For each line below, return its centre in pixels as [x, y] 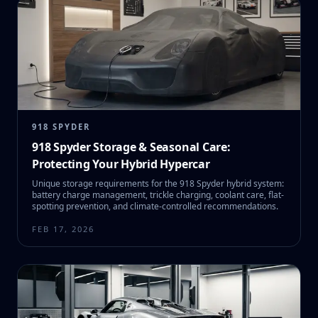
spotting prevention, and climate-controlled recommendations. [155, 206]
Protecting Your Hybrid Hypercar [121, 164]
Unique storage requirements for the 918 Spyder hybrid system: [158, 183]
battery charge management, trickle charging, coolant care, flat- [158, 195]
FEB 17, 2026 [64, 229]
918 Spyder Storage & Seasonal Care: [131, 147]
